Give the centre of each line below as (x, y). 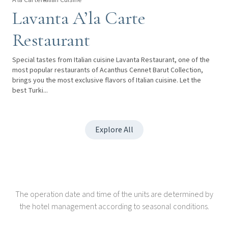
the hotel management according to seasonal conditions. (114, 206)
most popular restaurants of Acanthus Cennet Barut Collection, (108, 70)
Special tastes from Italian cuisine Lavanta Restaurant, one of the (111, 60)
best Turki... (30, 90)
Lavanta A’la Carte (79, 18)
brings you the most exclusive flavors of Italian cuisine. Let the (107, 80)
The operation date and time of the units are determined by (114, 194)
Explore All (114, 130)
